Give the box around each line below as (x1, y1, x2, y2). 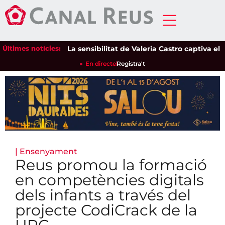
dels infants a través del (15, 186, 191, 205)
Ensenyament (20, 147, 77, 157)
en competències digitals (15, 171, 204, 190)
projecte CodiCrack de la (15, 201, 197, 220)
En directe (85, 60, 117, 67)
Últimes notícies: (3, 44, 61, 52)
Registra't (117, 60, 146, 67)
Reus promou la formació (15, 156, 207, 175)
